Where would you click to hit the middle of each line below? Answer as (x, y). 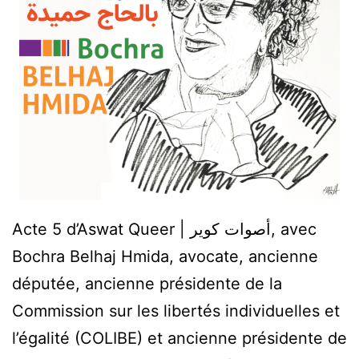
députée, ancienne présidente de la (147, 284)
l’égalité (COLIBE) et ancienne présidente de (179, 339)
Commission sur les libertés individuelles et (176, 311)
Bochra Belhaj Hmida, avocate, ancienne (165, 257)
